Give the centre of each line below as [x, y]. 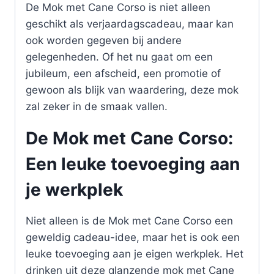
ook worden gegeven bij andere [104, 40]
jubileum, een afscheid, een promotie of [123, 73]
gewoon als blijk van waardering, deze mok [132, 90]
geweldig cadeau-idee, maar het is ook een [133, 237]
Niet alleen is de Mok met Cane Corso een [129, 220]
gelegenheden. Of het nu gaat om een [119, 57]
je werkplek [74, 189]
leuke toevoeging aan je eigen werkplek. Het [135, 254]
